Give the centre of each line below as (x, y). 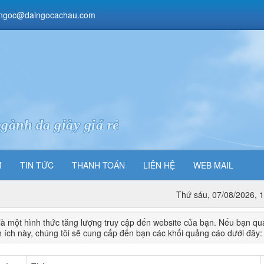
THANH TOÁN (98, 165)
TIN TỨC (37, 165)
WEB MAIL (213, 165)
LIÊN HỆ (159, 165)
